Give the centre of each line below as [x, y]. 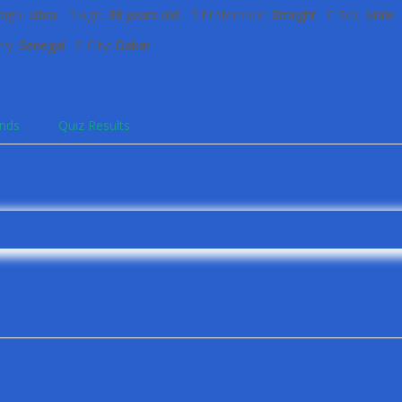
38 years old [143, 15]
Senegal [41, 45]
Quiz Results [94, 125]
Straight [293, 15]
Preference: [234, 15]
